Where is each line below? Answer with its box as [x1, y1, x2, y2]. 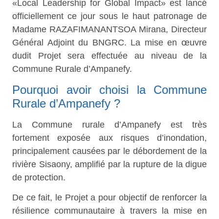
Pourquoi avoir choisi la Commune [12, 83, 207, 96]
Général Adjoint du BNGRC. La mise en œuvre [12, 38, 207, 48]
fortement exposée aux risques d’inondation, [12, 132, 207, 143]
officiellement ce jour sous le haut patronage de [12, 11, 207, 22]
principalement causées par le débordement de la [12, 146, 207, 156]
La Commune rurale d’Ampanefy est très [12, 119, 207, 130]
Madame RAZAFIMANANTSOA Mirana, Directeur [12, 24, 207, 35]
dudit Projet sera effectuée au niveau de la [12, 51, 207, 61]
